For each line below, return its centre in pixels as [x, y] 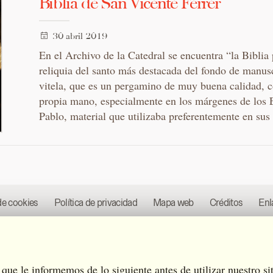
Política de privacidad [96, 203]
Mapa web [173, 203]
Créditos [226, 203]
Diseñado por [108, 247]
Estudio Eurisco [161, 247]
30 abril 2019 [80, 36]
